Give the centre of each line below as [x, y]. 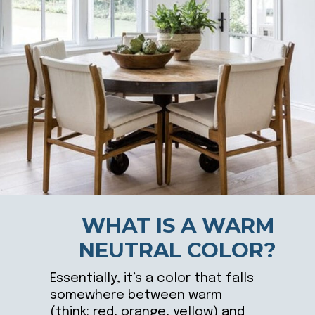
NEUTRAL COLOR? [178, 250]
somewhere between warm [136, 295]
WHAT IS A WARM [178, 225]
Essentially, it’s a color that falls [152, 278]
